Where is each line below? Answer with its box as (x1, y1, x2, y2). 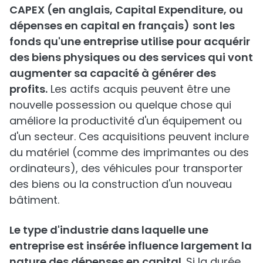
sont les (193, 18, 235, 33)
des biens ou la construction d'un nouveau (9, 177, 232, 191)
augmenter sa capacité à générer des (9, 66, 216, 80)
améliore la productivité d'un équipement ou (9, 113, 242, 128)
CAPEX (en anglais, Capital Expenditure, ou (9, 2, 243, 17)
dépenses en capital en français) (9, 18, 190, 33)
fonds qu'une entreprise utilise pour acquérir (9, 34, 250, 49)
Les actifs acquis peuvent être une (48, 82, 230, 96)
